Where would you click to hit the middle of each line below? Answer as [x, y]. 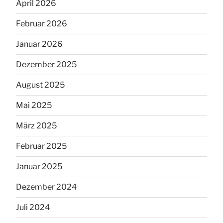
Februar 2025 [41, 146]
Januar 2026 [39, 44]
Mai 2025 [34, 105]
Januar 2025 [39, 166]
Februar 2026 [42, 23]
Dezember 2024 [46, 187]
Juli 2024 [33, 207]
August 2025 [40, 85]
